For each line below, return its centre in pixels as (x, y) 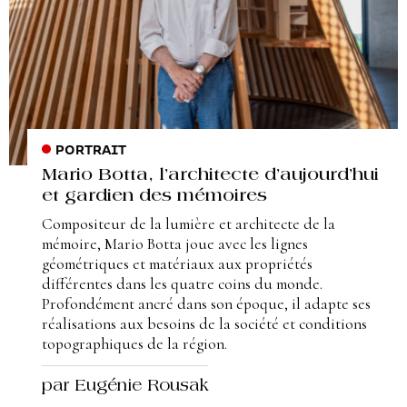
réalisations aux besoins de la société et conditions (204, 323)
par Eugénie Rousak (125, 387)
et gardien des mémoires (154, 196)
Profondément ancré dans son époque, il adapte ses (206, 303)
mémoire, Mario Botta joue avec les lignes (175, 243)
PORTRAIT (90, 150)
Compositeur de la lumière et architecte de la (189, 223)
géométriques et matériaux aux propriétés (177, 263)
